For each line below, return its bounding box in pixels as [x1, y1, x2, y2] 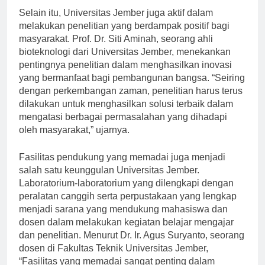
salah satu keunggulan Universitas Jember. [19, 175, 199, 186]
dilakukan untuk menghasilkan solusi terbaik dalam [19, 109, 233, 119]
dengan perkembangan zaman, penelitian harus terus [19, 96, 243, 106]
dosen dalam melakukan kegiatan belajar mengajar [19, 227, 234, 238]
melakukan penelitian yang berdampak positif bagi [19, 31, 230, 41]
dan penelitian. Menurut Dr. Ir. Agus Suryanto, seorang [19, 240, 244, 251]
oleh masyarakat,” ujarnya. [19, 135, 130, 146]
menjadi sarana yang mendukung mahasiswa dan [19, 214, 228, 225]
